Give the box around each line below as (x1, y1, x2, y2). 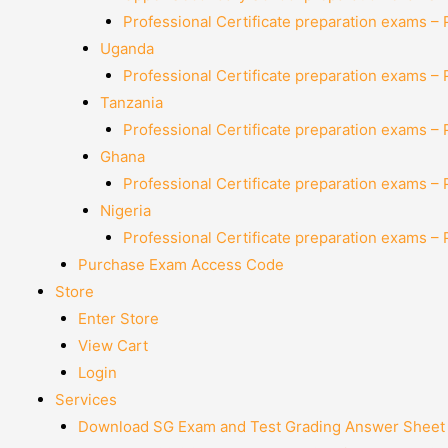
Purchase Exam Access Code (77, 254, 284, 274)
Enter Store (77, 308, 159, 328)
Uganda (100, 38, 154, 58)
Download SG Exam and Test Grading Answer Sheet (77, 416, 445, 436)
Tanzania (100, 92, 163, 112)
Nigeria (100, 200, 151, 220)
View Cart (77, 335, 148, 355)
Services (55, 389, 117, 409)
